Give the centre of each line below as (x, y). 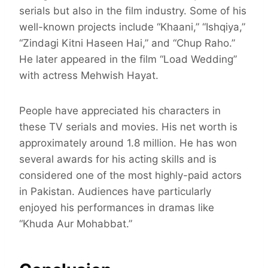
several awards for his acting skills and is (118, 159)
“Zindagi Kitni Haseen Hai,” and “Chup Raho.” (127, 43)
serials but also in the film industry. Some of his (133, 11)
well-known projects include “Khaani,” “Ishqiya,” (132, 27)
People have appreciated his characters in (120, 111)
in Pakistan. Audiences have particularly (115, 192)
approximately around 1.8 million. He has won (128, 143)
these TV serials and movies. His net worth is (128, 127)
